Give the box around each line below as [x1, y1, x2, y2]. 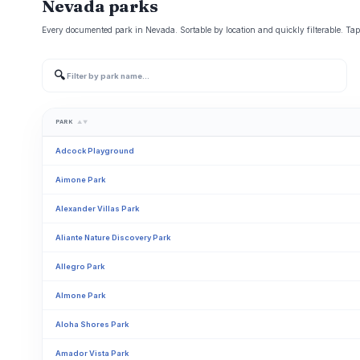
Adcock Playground [55, 146, 134, 155]
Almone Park [55, 291, 105, 300]
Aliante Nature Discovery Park [55, 233, 170, 242]
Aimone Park [55, 175, 105, 184]
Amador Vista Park [55, 349, 129, 358]
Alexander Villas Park [55, 204, 139, 213]
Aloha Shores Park [55, 320, 129, 329]
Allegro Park [55, 262, 104, 271]
